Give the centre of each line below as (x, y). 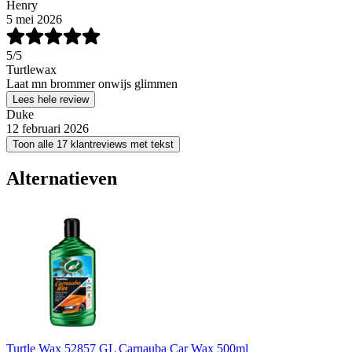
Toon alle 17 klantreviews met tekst (93, 144)
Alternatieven (62, 178)
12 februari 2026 (48, 128)
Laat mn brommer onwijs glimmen (92, 83)
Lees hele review (51, 99)
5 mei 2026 (34, 19)
